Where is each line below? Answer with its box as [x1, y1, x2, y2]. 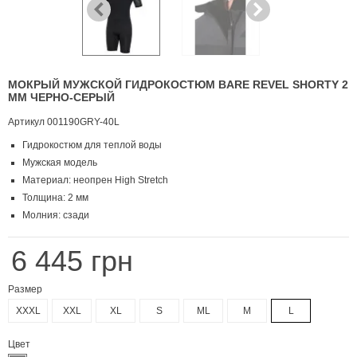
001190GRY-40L [47, 116, 120, 128]
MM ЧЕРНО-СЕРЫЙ [8, 91, 115, 104]
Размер [8, 284, 45, 296]
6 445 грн [11, 245, 133, 278]
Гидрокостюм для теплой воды [22, 139, 162, 151]
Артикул [8, 116, 45, 128]
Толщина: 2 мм [22, 192, 88, 204]
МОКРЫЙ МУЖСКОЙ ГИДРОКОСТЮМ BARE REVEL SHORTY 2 [8, 78, 348, 92]
